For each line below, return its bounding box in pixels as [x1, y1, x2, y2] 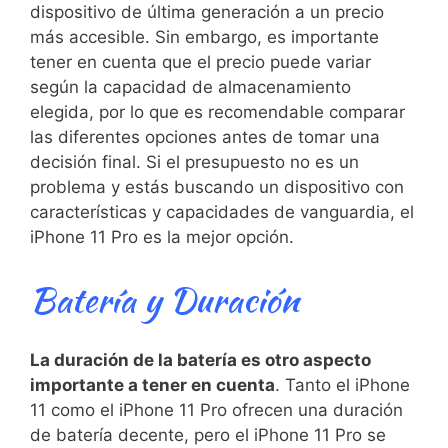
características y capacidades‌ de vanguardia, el [30, 202, 414, 222]
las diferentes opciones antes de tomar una [30, 127, 380, 147]
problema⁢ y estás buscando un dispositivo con [30, 177, 404, 197]
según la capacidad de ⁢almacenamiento [30, 77, 351, 97]
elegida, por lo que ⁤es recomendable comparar [30, 102, 405, 122]
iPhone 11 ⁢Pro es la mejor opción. [30, 227, 294, 247]
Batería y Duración [30, 274, 299, 324]
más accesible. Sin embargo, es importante [30, 27, 379, 47]
